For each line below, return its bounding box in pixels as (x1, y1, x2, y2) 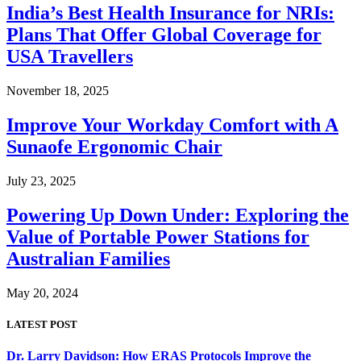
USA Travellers (6, 46, 133, 68)
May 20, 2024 (6, 285, 78, 300)
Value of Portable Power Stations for (6, 226, 309, 247)
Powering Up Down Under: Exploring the (6, 204, 349, 226)
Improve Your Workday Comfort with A (6, 114, 338, 136)
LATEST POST (6, 317, 77, 330)
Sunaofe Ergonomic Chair (6, 136, 222, 158)
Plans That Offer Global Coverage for (6, 24, 322, 46)
